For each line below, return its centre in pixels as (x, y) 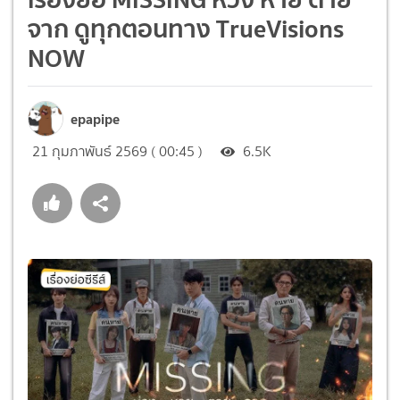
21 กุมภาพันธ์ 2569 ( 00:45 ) (117, 151)
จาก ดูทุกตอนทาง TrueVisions (186, 28)
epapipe (95, 118)
